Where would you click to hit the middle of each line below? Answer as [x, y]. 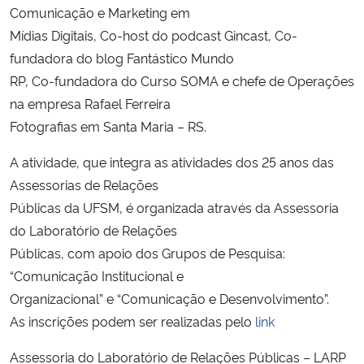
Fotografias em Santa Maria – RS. [108, 126]
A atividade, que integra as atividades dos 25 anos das [172, 161]
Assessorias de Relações [84, 184]
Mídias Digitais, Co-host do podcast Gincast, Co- [154, 35]
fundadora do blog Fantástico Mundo [122, 57]
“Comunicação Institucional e [97, 275]
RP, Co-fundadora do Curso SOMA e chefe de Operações [182, 80]
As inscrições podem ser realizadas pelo [132, 321]
